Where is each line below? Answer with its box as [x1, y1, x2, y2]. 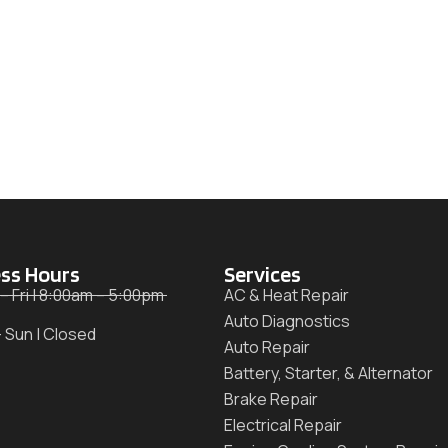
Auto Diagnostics [224, 309, 350, 332]
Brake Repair [224, 387, 318, 410]
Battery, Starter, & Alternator [224, 361, 433, 384]
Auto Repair [224, 335, 310, 358]
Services [224, 260, 301, 287]
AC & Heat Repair [224, 283, 349, 306]
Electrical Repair [224, 413, 342, 436]
